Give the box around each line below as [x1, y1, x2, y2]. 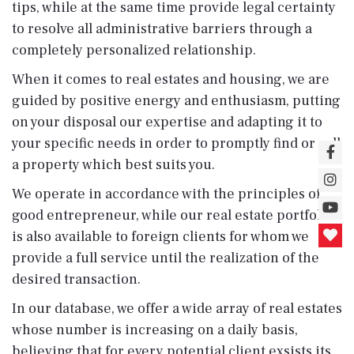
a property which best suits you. [12, 156, 215, 174]
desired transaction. [12, 270, 141, 288]
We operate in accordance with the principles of [12, 185, 321, 203]
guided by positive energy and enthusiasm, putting [12, 92, 341, 110]
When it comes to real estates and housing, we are [12, 70, 330, 88]
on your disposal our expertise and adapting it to [12, 113, 322, 131]
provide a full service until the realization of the [12, 249, 319, 267]
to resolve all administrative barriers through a [12, 20, 312, 38]
